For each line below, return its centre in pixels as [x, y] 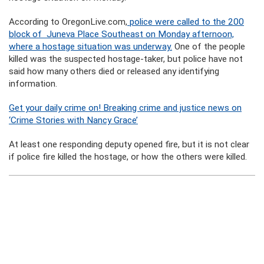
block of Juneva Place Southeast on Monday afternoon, [121, 34]
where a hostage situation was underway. [90, 47]
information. [33, 84]
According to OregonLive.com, [68, 22]
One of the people [209, 47]
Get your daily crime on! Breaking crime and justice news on [125, 108]
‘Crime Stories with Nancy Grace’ [73, 120]
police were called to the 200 [186, 22]
